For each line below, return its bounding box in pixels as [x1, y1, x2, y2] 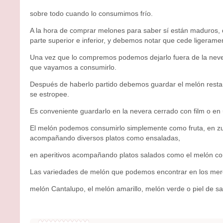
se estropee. [30, 90, 69, 98]
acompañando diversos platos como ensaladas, [30, 133, 180, 142]
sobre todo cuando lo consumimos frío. [30, 9, 153, 17]
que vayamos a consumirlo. [30, 63, 116, 71]
